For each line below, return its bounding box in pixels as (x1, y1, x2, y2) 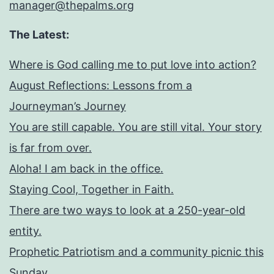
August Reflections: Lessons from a (9, 79, 192, 92)
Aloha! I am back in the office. (9, 162, 163, 176)
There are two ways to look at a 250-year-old (9, 204, 245, 217)
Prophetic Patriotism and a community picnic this (9, 245, 264, 259)
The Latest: (9, 28, 69, 42)
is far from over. (9, 141, 92, 155)
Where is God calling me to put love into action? (9, 58, 256, 72)
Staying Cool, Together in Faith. (9, 183, 174, 196)
